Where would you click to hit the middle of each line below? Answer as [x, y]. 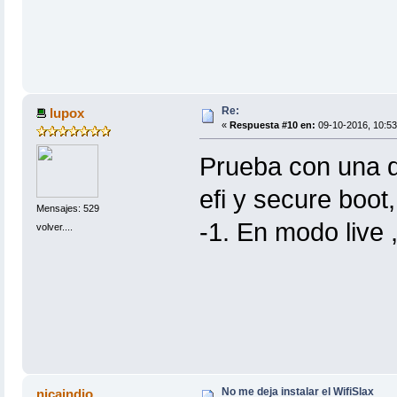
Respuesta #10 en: [272, 125]
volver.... [54, 227]
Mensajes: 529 [67, 208]
